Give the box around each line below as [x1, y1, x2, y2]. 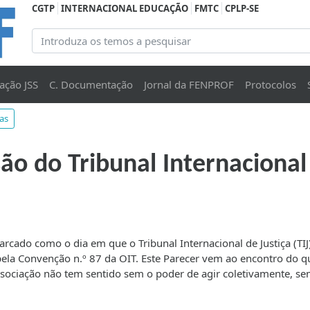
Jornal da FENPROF [143, 77, 234, 92]
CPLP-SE [225, 2, 259, 15]
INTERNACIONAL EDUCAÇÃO [61, 2, 188, 15]
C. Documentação [48, 77, 133, 92]
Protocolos [244, 77, 296, 92]
